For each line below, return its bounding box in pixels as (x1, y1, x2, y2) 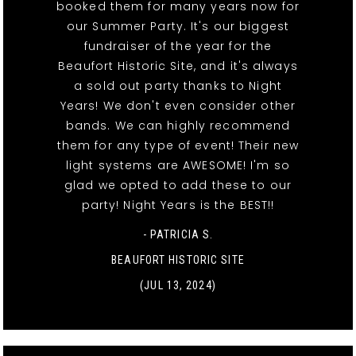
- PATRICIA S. (142, 227, 214, 241)
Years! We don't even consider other (60, 97, 296, 114)
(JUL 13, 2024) (140, 278, 216, 292)
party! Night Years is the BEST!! (81, 196, 275, 213)
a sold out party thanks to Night (74, 77, 282, 94)
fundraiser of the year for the (83, 37, 273, 54)
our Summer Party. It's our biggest (66, 17, 290, 34)
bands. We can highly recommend (65, 117, 291, 133)
